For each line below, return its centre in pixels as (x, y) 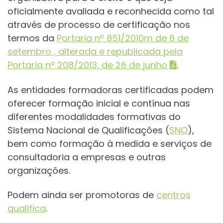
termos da (32, 38)
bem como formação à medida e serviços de (110, 143)
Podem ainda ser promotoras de (82, 195)
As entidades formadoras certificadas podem (111, 90)
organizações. (39, 170)
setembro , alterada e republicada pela (95, 52)
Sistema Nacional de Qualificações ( (88, 130)
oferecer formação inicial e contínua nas (99, 103)
